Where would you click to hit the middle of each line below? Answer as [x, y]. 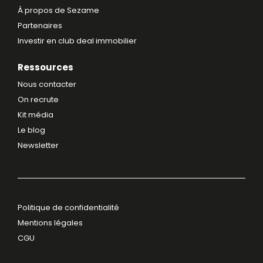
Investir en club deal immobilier [77, 41]
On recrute [38, 100]
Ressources [45, 68]
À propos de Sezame [58, 11]
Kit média [36, 115]
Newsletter [38, 146]
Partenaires [40, 26]
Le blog [31, 130]
